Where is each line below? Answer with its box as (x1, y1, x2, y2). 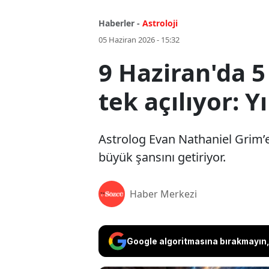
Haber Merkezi (130, 187, 197, 201)
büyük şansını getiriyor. (98, 149, 226, 166)
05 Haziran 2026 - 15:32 (98, 34, 180, 46)
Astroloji (142, 17, 178, 29)
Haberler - (98, 17, 140, 29)
